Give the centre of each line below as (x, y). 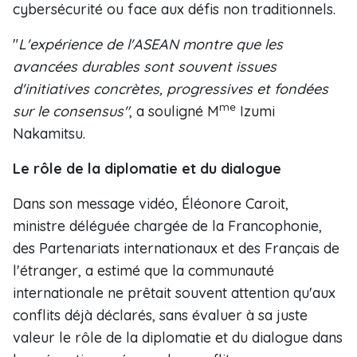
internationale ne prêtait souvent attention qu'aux (174, 293)
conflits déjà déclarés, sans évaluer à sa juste (160, 315)
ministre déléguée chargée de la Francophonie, (167, 226)
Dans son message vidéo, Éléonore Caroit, (151, 204)
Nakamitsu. (49, 133)
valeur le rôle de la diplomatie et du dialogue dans (178, 337)
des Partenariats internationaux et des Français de (176, 248)
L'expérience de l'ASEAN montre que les (151, 44)
